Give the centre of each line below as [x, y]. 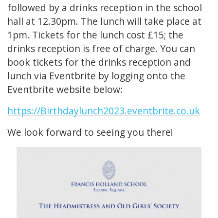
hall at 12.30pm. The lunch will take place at [104, 21]
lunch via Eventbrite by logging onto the [96, 76]
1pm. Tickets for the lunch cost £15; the [95, 35]
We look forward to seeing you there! [90, 132]
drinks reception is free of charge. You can [101, 49]
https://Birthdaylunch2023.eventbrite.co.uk [104, 111]
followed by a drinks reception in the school [105, 8]
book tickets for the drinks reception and [99, 62]
